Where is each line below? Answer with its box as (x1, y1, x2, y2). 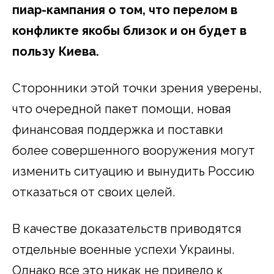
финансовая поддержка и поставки (12, 122, 223, 137)
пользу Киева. (12, 43, 99, 59)
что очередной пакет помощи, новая (12, 101, 231, 116)
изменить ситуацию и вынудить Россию (12, 163, 254, 179)
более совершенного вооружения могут (12, 143, 255, 158)
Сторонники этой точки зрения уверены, (12, 80, 262, 95)
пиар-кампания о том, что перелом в (12, 2, 237, 17)
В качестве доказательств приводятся (12, 221, 242, 236)
